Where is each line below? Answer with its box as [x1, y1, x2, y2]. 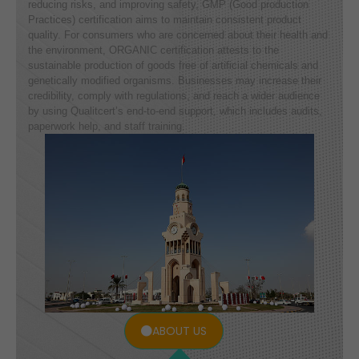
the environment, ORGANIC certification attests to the [27, 43, 279, 56]
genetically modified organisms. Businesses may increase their [27, 74, 321, 87]
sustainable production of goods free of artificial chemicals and [27, 58, 318, 71]
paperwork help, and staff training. [27, 119, 185, 132]
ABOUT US [151, 323, 207, 340]
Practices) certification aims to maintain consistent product [27, 13, 301, 26]
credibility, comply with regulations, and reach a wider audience [27, 89, 320, 102]
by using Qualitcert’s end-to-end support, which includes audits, [27, 104, 322, 117]
